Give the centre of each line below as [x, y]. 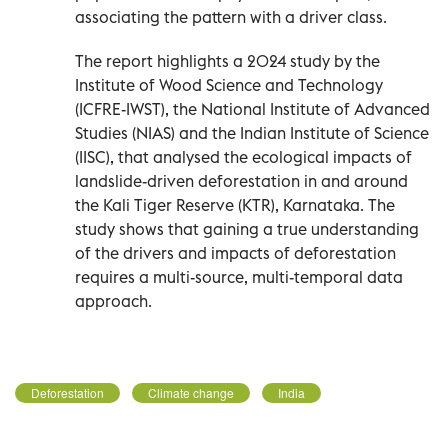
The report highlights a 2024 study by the [227, 60]
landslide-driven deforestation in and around [241, 180]
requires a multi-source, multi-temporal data [239, 276]
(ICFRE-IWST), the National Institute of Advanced [252, 108]
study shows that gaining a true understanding [247, 228]
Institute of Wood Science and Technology [229, 84]
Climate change [191, 392]
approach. [113, 300]
